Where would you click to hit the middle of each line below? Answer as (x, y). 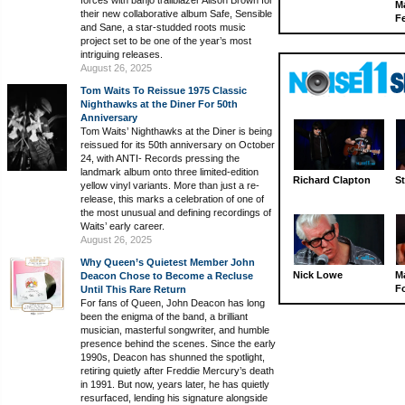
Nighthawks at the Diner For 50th (159, 104)
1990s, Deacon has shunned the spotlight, (173, 357)
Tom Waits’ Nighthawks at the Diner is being (176, 131)
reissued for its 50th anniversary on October (178, 145)
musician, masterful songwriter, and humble (175, 330)
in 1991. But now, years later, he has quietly (175, 384)
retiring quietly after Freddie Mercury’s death (177, 371)
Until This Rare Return (133, 289)
